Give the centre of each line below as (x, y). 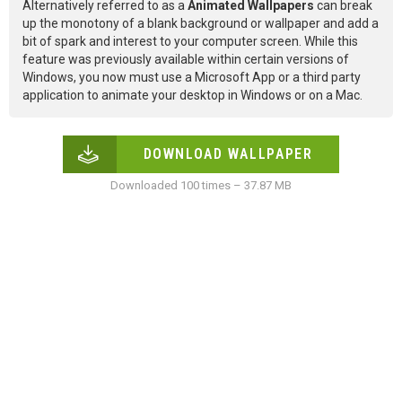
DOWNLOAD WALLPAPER (228, 154)
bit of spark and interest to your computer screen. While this (190, 42)
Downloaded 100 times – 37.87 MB (201, 186)
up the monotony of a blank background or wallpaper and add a (201, 24)
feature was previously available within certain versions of (186, 60)
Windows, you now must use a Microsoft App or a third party (192, 78)
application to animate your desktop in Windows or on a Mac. (192, 96)
